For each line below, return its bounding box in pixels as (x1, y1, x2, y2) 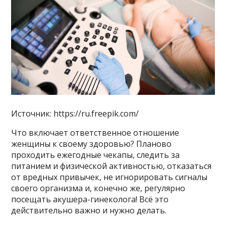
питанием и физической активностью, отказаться (11, 160, 212, 172)
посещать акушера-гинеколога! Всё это (11, 194, 169, 205)
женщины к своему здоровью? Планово (11, 138, 172, 150)
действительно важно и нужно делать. (11, 205, 169, 216)
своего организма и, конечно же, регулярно (11, 183, 186, 194)
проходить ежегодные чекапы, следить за (11, 149, 180, 161)
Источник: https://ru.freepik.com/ (11, 108, 139, 120)
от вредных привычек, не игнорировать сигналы (11, 172, 208, 183)
